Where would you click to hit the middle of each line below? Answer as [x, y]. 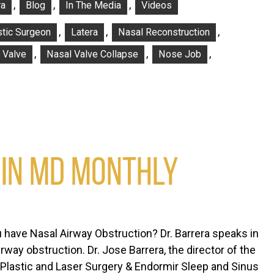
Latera [84, 32]
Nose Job [180, 54]
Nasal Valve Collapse [92, 54]
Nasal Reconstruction [164, 32]
